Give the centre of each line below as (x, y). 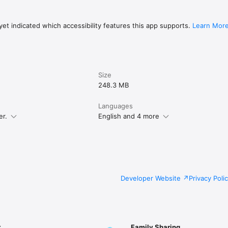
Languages (116, 106)
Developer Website (151, 178)
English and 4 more (129, 116)
